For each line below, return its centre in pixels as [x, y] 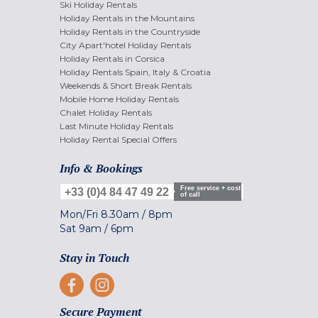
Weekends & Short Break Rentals [126, 85]
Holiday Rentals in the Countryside [130, 31]
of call [190, 194]
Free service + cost [210, 188]
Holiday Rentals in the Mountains [127, 18]
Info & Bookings [101, 168]
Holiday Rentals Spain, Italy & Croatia [135, 72]
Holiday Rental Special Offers [118, 139]
